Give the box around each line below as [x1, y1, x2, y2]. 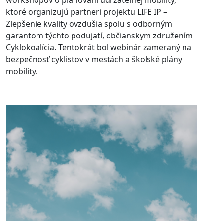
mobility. [6, 65, 37, 76]
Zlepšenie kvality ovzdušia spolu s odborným [6, 18, 172, 29]
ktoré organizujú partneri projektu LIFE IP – [6, 6, 167, 17]
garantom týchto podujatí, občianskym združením [6, 30, 193, 41]
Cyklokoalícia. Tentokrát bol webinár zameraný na [6, 41, 191, 53]
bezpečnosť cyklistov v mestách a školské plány [6, 53, 182, 65]
